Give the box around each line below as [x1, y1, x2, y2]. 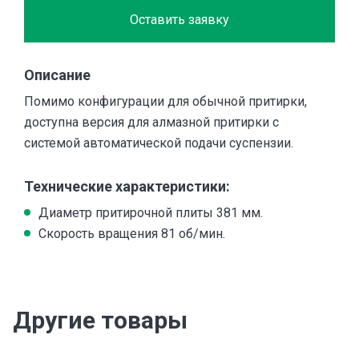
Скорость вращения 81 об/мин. [38, 225, 225, 241]
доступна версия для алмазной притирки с [24, 114, 279, 130]
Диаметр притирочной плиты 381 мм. [38, 204, 263, 220]
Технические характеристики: [24, 177, 230, 195]
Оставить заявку [130, 11, 229, 27]
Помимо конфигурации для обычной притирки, [24, 93, 307, 109]
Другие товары [13, 305, 188, 334]
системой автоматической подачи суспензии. [24, 135, 293, 151]
